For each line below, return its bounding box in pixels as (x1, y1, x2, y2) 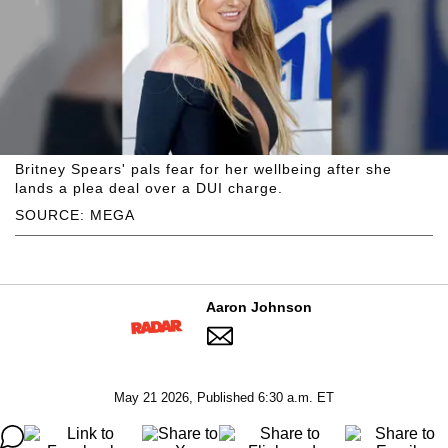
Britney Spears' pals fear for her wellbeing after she (15, 160, 392, 177)
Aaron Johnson (205, 298, 312, 315)
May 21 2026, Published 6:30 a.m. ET (114, 389, 334, 405)
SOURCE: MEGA (15, 206, 135, 223)
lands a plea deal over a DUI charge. (15, 179, 283, 196)
